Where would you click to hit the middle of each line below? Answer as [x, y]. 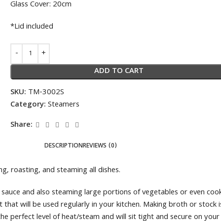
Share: [22, 125]
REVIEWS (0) [100, 147]
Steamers [64, 105]
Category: [28, 105]
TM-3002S [46, 93]
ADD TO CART [119, 72]
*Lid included [32, 27]
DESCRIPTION [63, 147]
